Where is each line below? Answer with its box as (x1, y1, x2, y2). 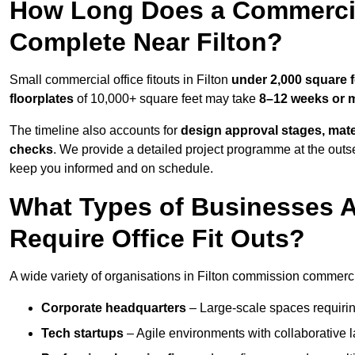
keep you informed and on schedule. (10, 162, 213, 176)
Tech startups (41, 326, 124, 341)
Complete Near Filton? (10, 28, 283, 57)
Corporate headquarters (41, 301, 186, 315)
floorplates (10, 92, 74, 106)
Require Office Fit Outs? (10, 224, 305, 254)
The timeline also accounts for (10, 124, 181, 138)
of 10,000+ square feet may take (74, 92, 259, 106)
